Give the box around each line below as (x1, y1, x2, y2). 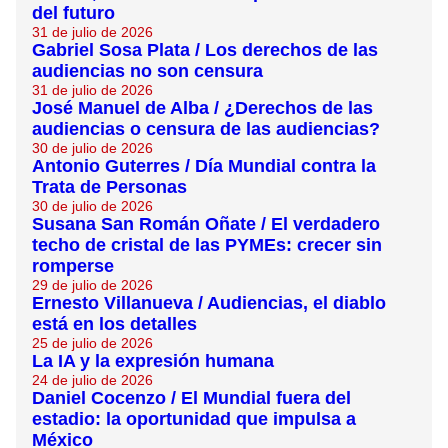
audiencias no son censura (32, 61, 263, 82)
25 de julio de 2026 (32, 335, 153, 352)
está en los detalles (32, 314, 197, 335)
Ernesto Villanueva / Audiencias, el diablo (32, 293, 386, 314)
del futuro (32, 3, 115, 24)
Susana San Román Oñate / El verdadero (32, 214, 380, 235)
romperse (32, 256, 114, 277)
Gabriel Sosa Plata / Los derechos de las (32, 40, 378, 61)
